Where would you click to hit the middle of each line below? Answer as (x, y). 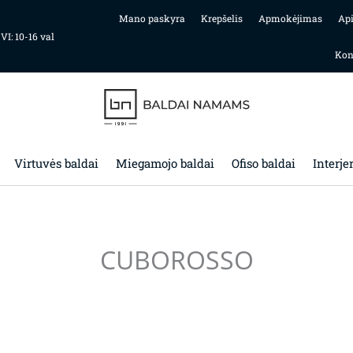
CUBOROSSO (176, 259)
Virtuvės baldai (56, 163)
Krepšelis (221, 18)
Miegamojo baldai (165, 163)
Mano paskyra (152, 18)
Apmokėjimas (290, 18)
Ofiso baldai (263, 163)
